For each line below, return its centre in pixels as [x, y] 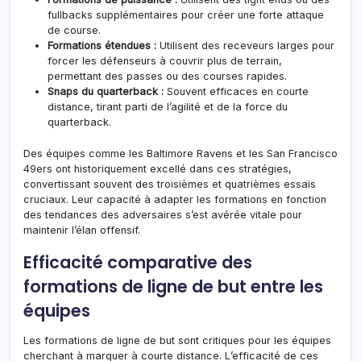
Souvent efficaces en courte [236, 91]
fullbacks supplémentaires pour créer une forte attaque [186, 15]
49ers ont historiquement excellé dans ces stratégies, [158, 168]
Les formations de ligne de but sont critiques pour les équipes [177, 340]
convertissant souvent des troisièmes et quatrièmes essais [170, 184]
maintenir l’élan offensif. [82, 230]
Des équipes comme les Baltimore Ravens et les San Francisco [180, 153]
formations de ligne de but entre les [173, 286]
